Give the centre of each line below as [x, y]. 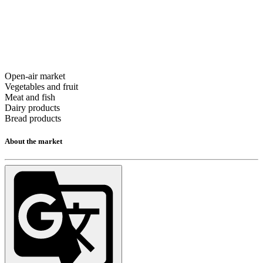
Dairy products [32, 107]
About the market [33, 141]
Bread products [33, 118]
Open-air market [35, 76]
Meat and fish [30, 97]
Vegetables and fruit [41, 86]
